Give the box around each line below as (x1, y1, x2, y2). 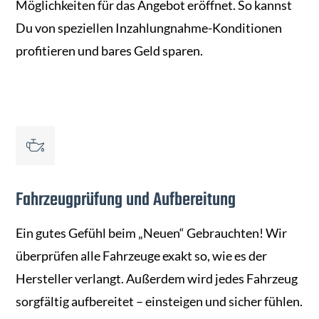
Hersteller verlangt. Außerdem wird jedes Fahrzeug (16, 271, 298, 287)
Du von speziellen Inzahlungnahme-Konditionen (16, 20, 283, 36)
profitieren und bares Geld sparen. (16, 43, 204, 59)
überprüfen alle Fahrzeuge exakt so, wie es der (16, 248, 268, 264)
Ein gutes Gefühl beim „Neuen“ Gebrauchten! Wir (16, 225, 288, 241)
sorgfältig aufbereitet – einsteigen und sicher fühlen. (16, 293, 303, 310)
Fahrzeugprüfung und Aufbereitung (16, 186, 236, 215)
